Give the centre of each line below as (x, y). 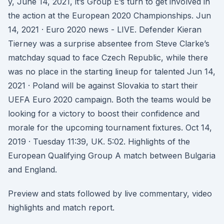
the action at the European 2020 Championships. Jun (109, 15)
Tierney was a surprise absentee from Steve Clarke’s (109, 43)
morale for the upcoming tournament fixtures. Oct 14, (110, 127)
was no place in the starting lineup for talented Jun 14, (112, 71)
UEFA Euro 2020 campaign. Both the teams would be (109, 99)
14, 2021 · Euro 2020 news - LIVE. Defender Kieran (105, 29)
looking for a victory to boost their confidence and (104, 113)
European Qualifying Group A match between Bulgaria (112, 155)
